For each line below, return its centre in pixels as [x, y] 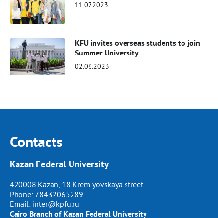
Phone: [22, 194]
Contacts [36, 142]
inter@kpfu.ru [56, 204]
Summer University [107, 53]
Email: [21, 204]
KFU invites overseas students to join [138, 43]
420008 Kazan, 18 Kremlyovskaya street [76, 184]
